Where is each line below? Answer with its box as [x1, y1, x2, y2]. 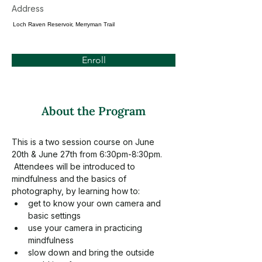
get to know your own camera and [28, 198, 163, 208]
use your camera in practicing [28, 223, 144, 233]
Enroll [81, 54, 106, 65]
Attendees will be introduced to [12, 161, 137, 171]
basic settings [28, 211, 81, 220]
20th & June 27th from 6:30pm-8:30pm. [12, 149, 164, 159]
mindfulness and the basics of [12, 174, 129, 184]
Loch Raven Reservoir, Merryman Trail [13, 21, 115, 27]
